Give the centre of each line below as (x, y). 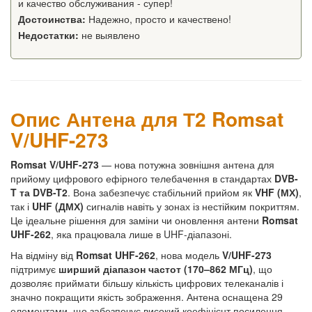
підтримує (34, 268)
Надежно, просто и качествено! (158, 18)
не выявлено (109, 34)
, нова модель (189, 255)
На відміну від (43, 255)
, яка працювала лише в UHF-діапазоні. (141, 234)
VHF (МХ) (277, 192)
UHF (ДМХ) (58, 206)
